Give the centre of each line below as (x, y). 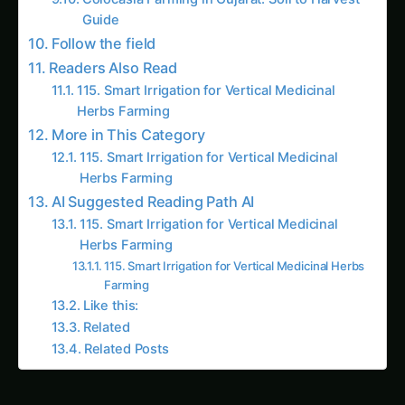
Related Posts (126, 331)
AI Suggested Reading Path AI (153, 184)
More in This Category (128, 117)
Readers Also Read (113, 50)
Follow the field (104, 26)
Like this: (111, 288)
